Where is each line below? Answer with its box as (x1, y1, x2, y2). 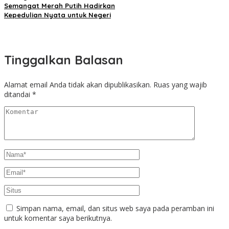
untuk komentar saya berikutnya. (4, 213, 112, 223)
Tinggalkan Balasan (4, 52, 123, 67)
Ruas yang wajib (153, 79, 207, 89)
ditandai (4, 89, 32, 99)
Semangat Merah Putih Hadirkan (4, 1, 115, 10)
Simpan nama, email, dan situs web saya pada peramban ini (16, 203, 214, 213)
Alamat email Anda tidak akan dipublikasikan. (4, 79, 151, 89)
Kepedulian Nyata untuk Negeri (4, 10, 111, 19)
